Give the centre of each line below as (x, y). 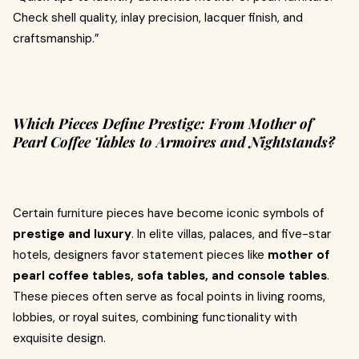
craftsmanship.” (56, 38)
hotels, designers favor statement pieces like (140, 255)
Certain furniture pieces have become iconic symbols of (168, 213)
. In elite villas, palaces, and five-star (231, 234)
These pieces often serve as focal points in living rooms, (169, 296)
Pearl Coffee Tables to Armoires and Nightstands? (174, 142)
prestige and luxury (72, 234)
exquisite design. (59, 338)
